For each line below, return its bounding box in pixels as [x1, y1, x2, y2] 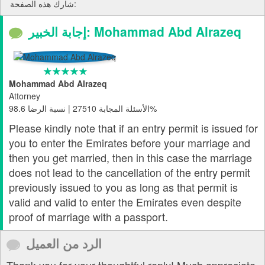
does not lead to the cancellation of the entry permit [9, 164, 250, 180]
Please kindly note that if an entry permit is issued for [9, 120, 258, 136]
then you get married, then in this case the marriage [9, 150, 252, 166]
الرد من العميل [26, 234, 102, 253]
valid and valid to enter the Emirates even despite [9, 194, 241, 210]
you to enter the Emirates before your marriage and [9, 135, 250, 151]
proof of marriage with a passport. [9, 209, 168, 225]
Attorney [9, 90, 40, 102]
